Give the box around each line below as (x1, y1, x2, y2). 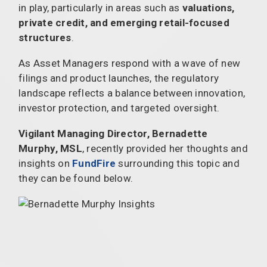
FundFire (72, 157, 116, 169)
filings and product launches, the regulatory (18, 72, 219, 84)
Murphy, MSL (18, 142, 82, 154)
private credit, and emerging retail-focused (18, 16, 229, 29)
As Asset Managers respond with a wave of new (18, 57, 240, 69)
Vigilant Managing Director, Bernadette (18, 127, 208, 139)
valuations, (182, 1, 235, 14)
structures (18, 31, 72, 44)
